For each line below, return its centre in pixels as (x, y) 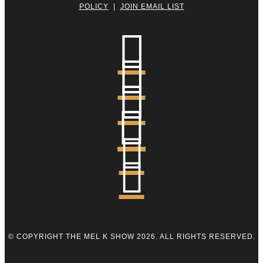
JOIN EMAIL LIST (152, 6)
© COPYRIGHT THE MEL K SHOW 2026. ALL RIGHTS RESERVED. (131, 236)
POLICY (94, 6)
